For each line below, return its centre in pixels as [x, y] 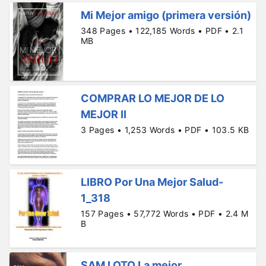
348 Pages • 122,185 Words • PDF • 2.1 [162, 30]
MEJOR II [104, 115]
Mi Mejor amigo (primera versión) [166, 15]
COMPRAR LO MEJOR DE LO [153, 99]
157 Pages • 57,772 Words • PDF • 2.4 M [165, 213]
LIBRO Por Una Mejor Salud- [152, 182]
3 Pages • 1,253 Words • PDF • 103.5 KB [165, 130]
